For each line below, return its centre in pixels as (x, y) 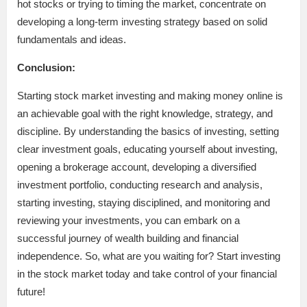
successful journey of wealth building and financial (128, 238)
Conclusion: (46, 67)
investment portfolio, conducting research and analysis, (140, 184)
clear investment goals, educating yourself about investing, (147, 149)
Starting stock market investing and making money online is (150, 95)
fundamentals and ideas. (72, 39)
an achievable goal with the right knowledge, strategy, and (145, 113)
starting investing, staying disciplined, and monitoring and (144, 202)
